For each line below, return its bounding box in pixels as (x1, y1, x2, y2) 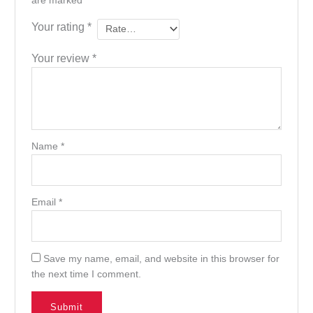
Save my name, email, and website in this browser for (43, 253, 279, 264)
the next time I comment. (31, 268, 141, 279)
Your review (31, 52, 92, 65)
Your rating (31, 20, 87, 33)
